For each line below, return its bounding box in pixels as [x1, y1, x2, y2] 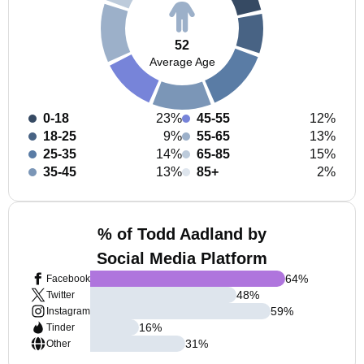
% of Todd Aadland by [97, 225, 266, 243]
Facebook [46, 273, 90, 284]
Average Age [149, 54, 215, 68]
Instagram [46, 305, 90, 317]
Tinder [46, 322, 75, 333]
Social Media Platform [97, 249, 267, 267]
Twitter [46, 289, 75, 301]
